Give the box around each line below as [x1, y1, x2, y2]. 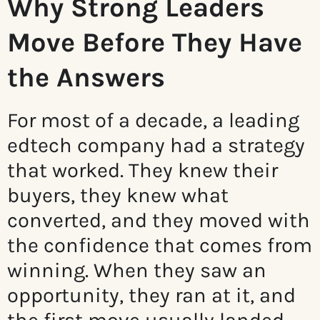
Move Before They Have [7, 26, 302, 59]
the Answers [7, 61, 165, 94]
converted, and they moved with [7, 208, 310, 233]
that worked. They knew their [7, 158, 278, 183]
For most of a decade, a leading [7, 108, 299, 133]
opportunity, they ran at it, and [7, 283, 296, 308]
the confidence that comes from [7, 233, 312, 258]
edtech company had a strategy [7, 133, 305, 158]
